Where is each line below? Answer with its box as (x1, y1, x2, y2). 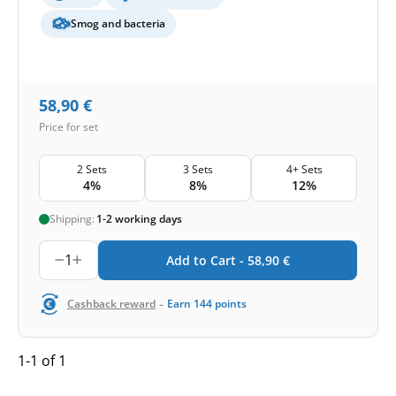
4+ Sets (286, 161, 323, 177)
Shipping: (49, 210, 95, 226)
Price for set (39, 119, 98, 135)
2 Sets (77, 161, 107, 177)
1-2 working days (96, 210, 182, 226)
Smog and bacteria (71, 16, 165, 32)
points (215, 295, 247, 311)
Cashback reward (67, 295, 156, 311)
